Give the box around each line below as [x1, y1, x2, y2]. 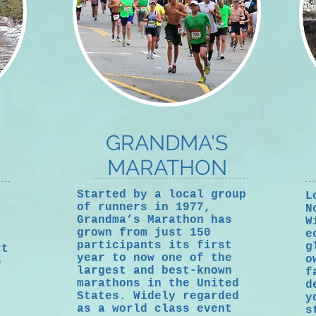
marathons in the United [77, 277, 239, 290]
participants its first [77, 239, 232, 252]
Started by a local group [77, 188, 246, 201]
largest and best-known [77, 265, 232, 277]
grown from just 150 [77, 226, 211, 239]
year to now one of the [77, 252, 232, 265]
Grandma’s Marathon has [77, 214, 232, 226]
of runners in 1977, [77, 201, 211, 214]
